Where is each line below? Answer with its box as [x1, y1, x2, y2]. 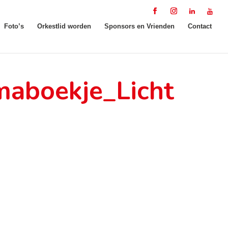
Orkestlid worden [37, 22, 91, 30]
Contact [188, 22, 212, 30]
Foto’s [4, 22, 24, 30]
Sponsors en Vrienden [104, 22, 175, 30]
